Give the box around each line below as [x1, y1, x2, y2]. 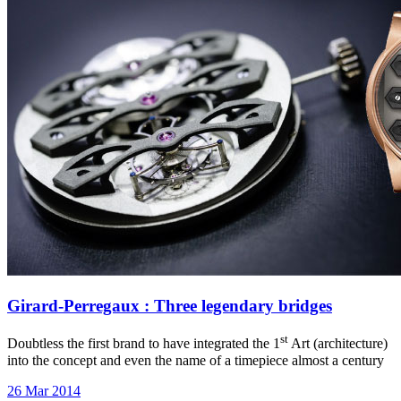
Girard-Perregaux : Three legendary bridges [7, 295, 332, 315]
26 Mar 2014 [7, 382, 81, 398]
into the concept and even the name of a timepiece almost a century [7, 352, 384, 368]
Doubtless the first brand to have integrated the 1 [7, 336, 280, 352]
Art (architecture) [288, 336, 388, 352]
